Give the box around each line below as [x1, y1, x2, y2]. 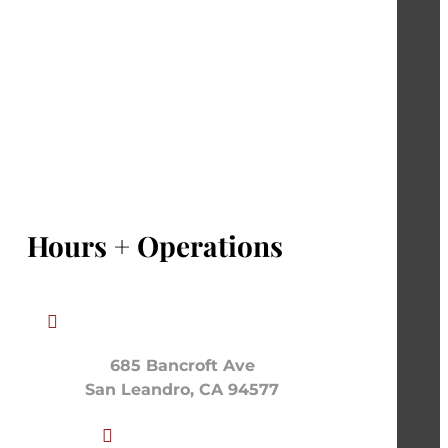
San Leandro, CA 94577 [85, 380, 280, 400]
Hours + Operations [27, 226, 284, 264]
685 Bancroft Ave [109, 356, 255, 376]
